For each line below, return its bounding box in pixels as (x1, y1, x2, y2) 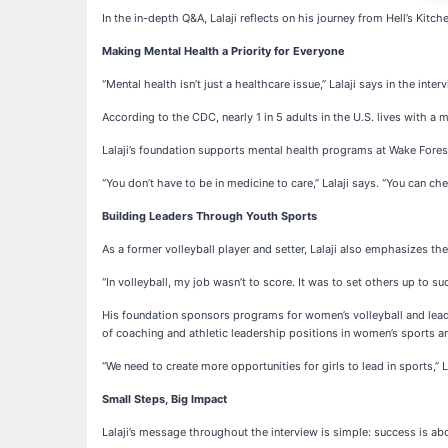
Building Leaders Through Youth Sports (102, 208, 317, 223)
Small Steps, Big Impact (102, 391, 227, 406)
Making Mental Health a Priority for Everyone (102, 43, 345, 58)
